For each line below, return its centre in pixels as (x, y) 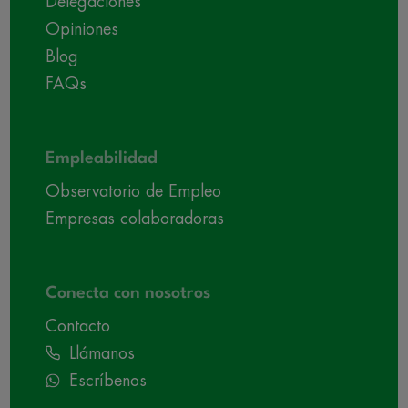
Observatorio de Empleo (133, 191)
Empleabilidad (102, 158)
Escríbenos (108, 380)
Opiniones (82, 29)
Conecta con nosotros (128, 293)
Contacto (78, 326)
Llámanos (102, 353)
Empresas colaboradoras (135, 218)
